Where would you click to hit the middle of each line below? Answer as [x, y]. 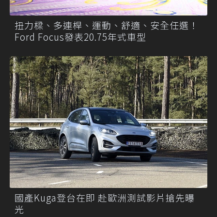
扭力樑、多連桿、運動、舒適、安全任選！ [107, 25]
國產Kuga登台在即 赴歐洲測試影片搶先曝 [105, 198]
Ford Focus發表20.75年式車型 [80, 36]
